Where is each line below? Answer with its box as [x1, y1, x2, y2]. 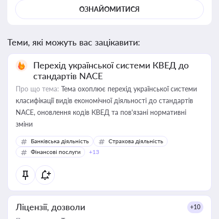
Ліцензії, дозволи [16, 201, 85, 212]
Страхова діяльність [109, 137, 163, 145]
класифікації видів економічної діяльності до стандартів [16, 96, 193, 105]
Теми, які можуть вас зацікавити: [7, 37, 140, 47]
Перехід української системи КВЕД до [33, 60, 189, 70]
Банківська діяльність [31, 137, 89, 145]
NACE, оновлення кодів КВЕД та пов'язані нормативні [16, 108, 186, 116]
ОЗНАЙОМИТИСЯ [79, 5, 140, 13]
